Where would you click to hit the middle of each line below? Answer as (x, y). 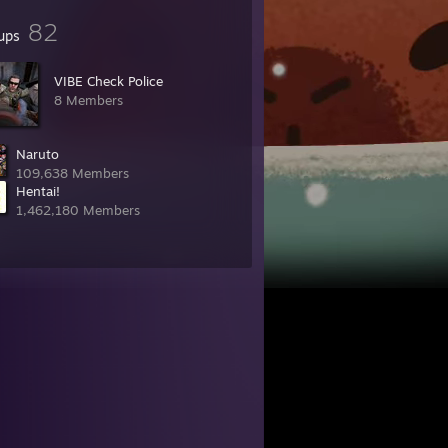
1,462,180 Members (78, 210)
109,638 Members (72, 173)
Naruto (37, 154)
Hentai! (38, 191)
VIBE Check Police (108, 81)
